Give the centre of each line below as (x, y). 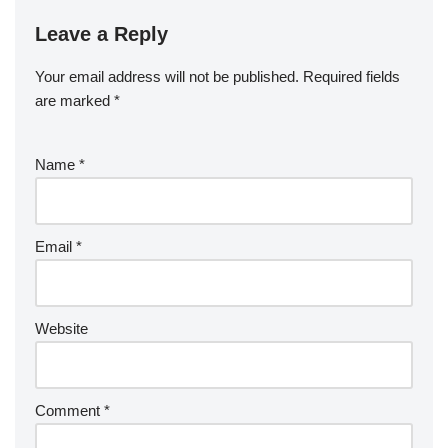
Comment (69, 410)
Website (61, 328)
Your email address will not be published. (167, 76)
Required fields (351, 76)
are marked (74, 100)
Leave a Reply (101, 34)
